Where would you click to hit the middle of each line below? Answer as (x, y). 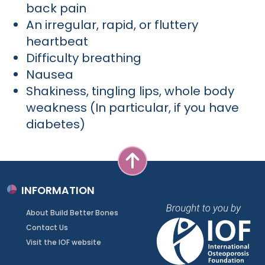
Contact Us (47, 228)
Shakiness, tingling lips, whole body (130, 91)
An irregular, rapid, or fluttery (112, 25)
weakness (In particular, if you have (132, 108)
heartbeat (57, 41)
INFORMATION (58, 190)
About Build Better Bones (72, 213)
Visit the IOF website (64, 243)
